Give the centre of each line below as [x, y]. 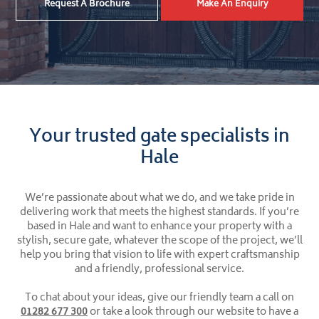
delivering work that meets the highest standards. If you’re [159, 213]
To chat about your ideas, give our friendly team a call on [159, 298]
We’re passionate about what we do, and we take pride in [159, 199]
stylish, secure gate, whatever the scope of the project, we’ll [159, 241]
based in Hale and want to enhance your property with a [159, 227]
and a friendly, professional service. [159, 270]
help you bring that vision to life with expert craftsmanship [159, 256]
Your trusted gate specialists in [159, 138]
